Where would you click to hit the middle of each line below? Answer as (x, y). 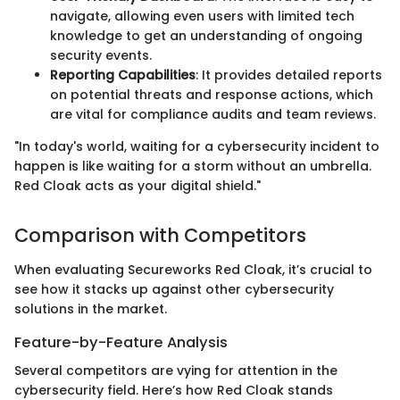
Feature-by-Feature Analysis (121, 342)
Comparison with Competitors (160, 236)
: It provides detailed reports (289, 75)
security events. (101, 56)
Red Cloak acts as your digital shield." (137, 186)
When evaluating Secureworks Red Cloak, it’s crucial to (193, 269)
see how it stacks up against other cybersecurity (174, 289)
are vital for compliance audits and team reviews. (213, 115)
